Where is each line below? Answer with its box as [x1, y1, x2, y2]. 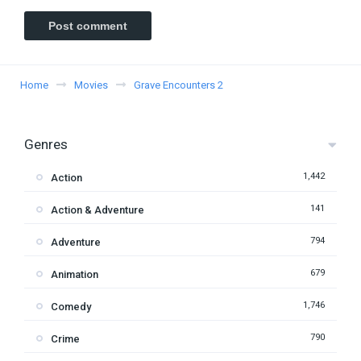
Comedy [51, 300, 91, 313]
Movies [74, 78, 108, 91]
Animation [51, 268, 98, 280]
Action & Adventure [51, 203, 144, 216]
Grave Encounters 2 [134, 78, 223, 91]
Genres [24, 135, 68, 152]
